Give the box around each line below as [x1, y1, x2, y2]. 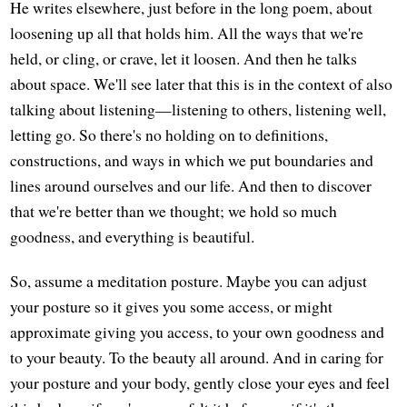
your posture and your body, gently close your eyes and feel [10, 372, 391, 394]
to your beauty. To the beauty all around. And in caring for [10, 346, 384, 369]
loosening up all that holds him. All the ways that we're [10, 21, 364, 44]
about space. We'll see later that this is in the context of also [10, 72, 393, 94]
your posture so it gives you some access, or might [10, 295, 333, 318]
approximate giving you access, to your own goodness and [10, 321, 385, 343]
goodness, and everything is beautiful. [10, 224, 255, 247]
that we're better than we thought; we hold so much [10, 199, 338, 222]
